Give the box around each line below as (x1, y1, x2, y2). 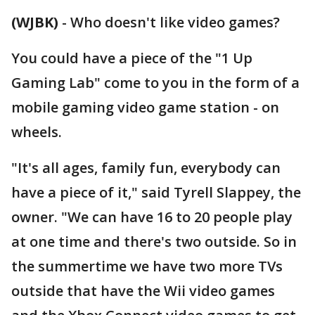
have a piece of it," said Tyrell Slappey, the (11, 183, 301, 202)
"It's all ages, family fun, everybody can (11, 158, 281, 177)
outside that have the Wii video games (11, 281, 275, 300)
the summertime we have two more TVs (11, 257, 283, 276)
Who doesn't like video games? (70, 13, 280, 32)
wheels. (11, 122, 65, 141)
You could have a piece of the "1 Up (11, 49, 252, 67)
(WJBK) (11, 13, 58, 32)
